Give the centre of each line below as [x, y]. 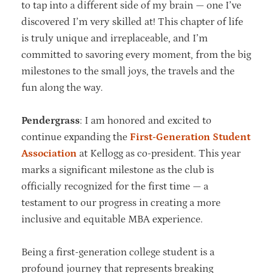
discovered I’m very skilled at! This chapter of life [132, 22]
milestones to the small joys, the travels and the [128, 71]
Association [49, 153]
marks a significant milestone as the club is [118, 170]
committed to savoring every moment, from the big [136, 55]
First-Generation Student [190, 137]
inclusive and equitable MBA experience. [115, 219]
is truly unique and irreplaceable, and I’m [115, 38]
